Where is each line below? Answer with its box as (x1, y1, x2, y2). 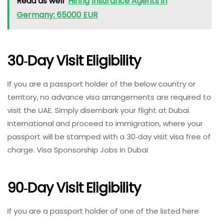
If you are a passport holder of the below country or (7, 79, 196, 89)
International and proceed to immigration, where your (7, 118, 203, 129)
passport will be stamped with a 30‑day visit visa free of (7, 131, 211, 142)
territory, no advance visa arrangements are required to (7, 92, 211, 103)
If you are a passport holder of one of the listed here (7, 206, 199, 217)
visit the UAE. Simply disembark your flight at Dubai (7, 105, 189, 116)
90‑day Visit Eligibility (7, 178, 141, 197)
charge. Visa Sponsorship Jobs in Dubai (7, 145, 148, 155)
